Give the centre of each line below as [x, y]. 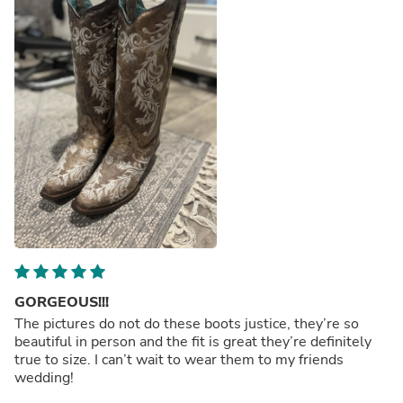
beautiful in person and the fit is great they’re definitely [193, 341]
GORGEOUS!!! [62, 302]
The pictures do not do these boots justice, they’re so [187, 323]
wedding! [44, 377]
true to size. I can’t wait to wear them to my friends [179, 359]
